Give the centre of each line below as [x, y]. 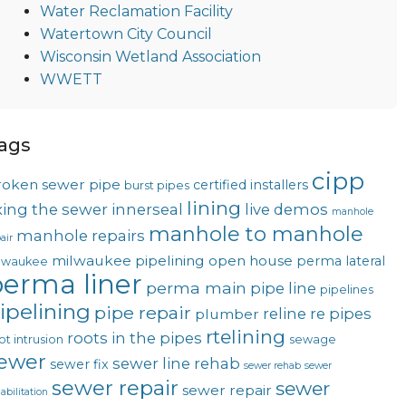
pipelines [346, 290]
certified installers [250, 185]
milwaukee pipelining [128, 261]
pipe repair [142, 313]
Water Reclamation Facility [136, 12]
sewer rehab [272, 366]
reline [284, 314]
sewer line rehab [176, 364]
